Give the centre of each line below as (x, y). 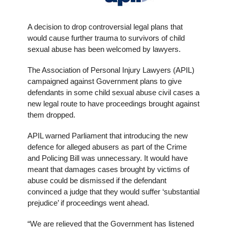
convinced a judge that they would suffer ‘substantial (113, 192)
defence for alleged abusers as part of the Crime (107, 147)
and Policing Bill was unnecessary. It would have (108, 158)
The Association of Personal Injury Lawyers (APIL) (111, 70)
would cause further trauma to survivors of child (106, 38)
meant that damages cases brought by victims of (108, 169)
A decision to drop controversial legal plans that (105, 27)
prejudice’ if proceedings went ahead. (88, 203)
